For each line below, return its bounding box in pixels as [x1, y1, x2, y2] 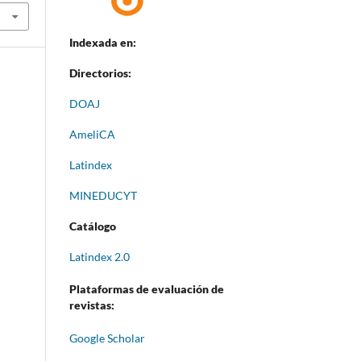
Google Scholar [69, 331, 145, 346]
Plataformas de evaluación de [69, 282, 224, 297]
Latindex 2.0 [69, 249, 130, 263]
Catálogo [69, 218, 118, 233]
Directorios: [69, 65, 131, 80]
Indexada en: [69, 35, 136, 49]
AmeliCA [69, 127, 115, 141]
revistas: [69, 298, 114, 313]
